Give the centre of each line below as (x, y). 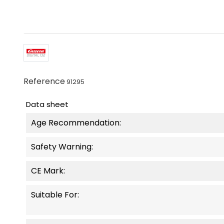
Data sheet (47, 104)
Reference (44, 81)
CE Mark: (48, 171)
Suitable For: (55, 195)
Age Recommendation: (76, 123)
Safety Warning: (62, 147)
